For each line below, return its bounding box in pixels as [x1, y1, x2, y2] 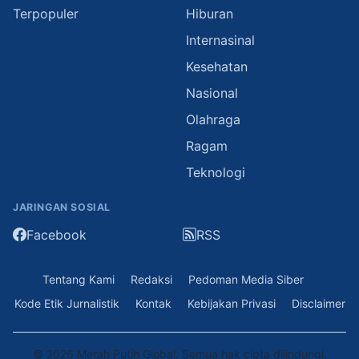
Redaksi [131, 272, 172, 287]
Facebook [26, 226, 87, 243]
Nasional [186, 84, 238, 101]
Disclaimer [291, 296, 345, 311]
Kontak [135, 296, 171, 311]
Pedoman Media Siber [188, 272, 304, 287]
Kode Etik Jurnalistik [14, 296, 119, 311]
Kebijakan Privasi [187, 296, 276, 311]
